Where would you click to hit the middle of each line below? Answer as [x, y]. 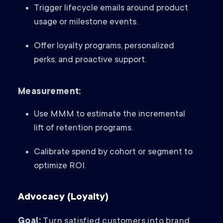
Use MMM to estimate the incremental [110, 115]
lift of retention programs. [83, 129]
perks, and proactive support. [90, 60]
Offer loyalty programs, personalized [104, 47]
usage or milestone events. [86, 23]
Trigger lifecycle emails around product [111, 9]
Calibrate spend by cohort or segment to [113, 153]
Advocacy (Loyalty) [63, 198]
